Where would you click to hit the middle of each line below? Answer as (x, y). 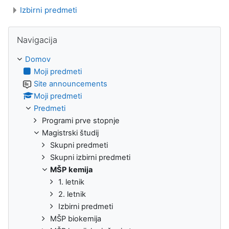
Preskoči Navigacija (41, 31)
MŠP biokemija (76, 219)
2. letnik (72, 194)
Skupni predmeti (79, 145)
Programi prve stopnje (81, 120)
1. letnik (71, 182)
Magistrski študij (70, 133)
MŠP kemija (72, 169)
